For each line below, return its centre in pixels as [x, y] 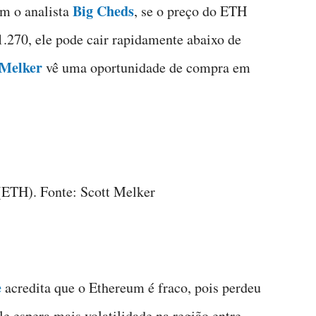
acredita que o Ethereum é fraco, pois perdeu [131, 287]
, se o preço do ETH [190, 11]
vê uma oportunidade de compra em [146, 67]
